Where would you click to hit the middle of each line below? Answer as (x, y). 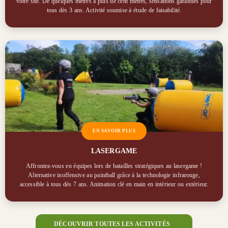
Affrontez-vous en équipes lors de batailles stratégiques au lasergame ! (114, 166)
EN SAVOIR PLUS (114, 131)
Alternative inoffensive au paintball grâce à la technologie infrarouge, (114, 175)
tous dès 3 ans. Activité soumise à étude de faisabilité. (114, 10)
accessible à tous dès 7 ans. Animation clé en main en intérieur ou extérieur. (114, 184)
